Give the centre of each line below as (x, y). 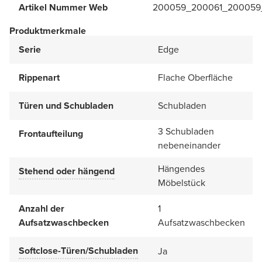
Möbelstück (182, 182)
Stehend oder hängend (67, 171)
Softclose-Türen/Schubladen (78, 250)
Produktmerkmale (48, 30)
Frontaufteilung (51, 133)
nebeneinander (189, 145)
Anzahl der (42, 208)
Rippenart (39, 77)
